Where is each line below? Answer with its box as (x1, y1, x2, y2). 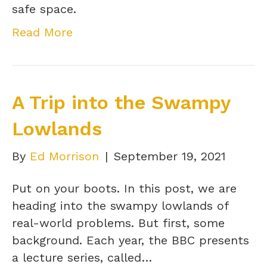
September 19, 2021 (114, 148, 226, 163)
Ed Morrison (30, 148, 99, 163)
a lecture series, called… (12, 250, 152, 265)
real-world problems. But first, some (12, 215, 225, 230)
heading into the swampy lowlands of (12, 198, 228, 213)
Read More (12, 24, 73, 39)
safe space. (12, 1, 80, 16)
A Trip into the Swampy (12, 91, 230, 114)
